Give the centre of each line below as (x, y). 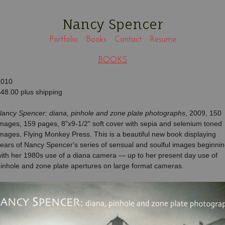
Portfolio (63, 40)
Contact (128, 40)
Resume (163, 40)
